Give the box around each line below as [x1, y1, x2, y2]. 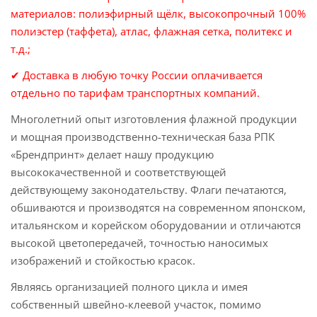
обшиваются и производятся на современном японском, [11, 200, 306, 215]
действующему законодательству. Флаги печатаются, [11, 183, 287, 197]
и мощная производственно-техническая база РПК [11, 129, 275, 144]
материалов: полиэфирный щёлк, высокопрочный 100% [11, 6, 306, 21]
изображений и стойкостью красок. [11, 253, 195, 268]
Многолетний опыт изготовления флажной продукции [11, 112, 297, 127]
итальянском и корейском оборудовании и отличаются [11, 218, 301, 233]
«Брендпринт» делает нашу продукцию [11, 147, 214, 162]
